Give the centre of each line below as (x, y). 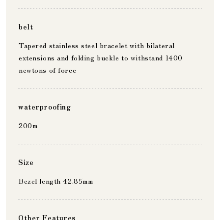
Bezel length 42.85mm (56, 181)
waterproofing (44, 107)
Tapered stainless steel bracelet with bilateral (96, 45)
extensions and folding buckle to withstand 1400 (100, 57)
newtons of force (47, 70)
